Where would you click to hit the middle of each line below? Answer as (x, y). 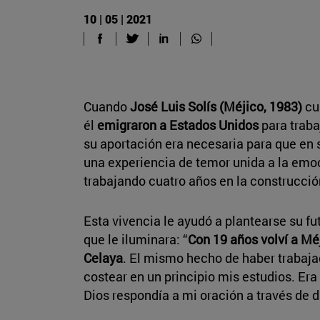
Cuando (107, 106)
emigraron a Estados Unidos (178, 125)
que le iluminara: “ (136, 239)
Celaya (103, 257)
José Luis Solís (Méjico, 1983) (216, 106)
